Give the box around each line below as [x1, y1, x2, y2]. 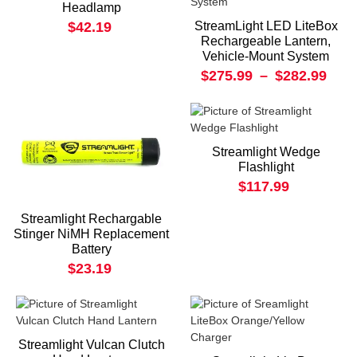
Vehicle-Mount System [202, 49, 329, 63]
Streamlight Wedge [211, 145, 320, 159]
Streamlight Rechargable [21, 211, 162, 226]
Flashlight [237, 160, 294, 174]
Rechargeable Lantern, [201, 34, 331, 48]
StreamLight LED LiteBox [194, 19, 338, 33]
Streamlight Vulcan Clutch [18, 337, 165, 351]
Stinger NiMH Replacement [14, 226, 169, 241]
